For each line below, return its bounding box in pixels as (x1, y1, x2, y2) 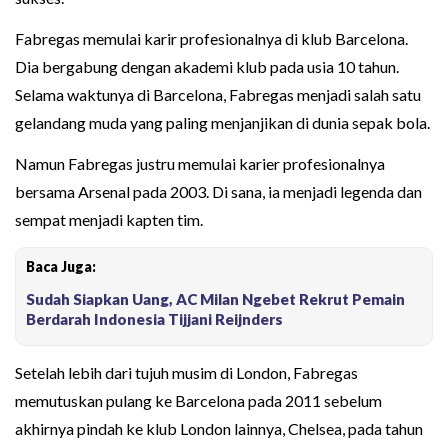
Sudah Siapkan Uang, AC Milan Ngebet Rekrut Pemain (26, 289, 405, 308)
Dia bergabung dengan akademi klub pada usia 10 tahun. (15, 56, 399, 76)
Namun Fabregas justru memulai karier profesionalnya (15, 153, 385, 173)
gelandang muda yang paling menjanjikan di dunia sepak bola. (15, 112, 430, 132)
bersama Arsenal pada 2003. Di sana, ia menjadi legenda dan (15, 181, 422, 201)
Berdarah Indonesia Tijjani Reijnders (26, 309, 283, 328)
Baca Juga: (26, 257, 96, 275)
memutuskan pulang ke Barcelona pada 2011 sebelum (15, 390, 382, 410)
